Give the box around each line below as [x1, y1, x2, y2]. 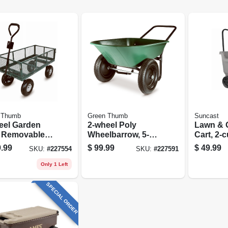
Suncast [194, 112, 219, 120]
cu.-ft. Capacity [87, 139, 145, 149]
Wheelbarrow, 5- [87, 130, 149, 139]
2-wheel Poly [87, 120, 136, 129]
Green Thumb [87, 112, 128, 120]
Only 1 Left [40, 161, 68, 167]
